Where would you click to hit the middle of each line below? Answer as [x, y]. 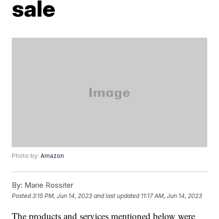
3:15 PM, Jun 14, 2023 [62, 196]
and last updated [117, 196]
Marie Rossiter [48, 185]
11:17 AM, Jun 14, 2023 [172, 196]
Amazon [53, 156]
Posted [22, 196]
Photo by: [26, 156]
